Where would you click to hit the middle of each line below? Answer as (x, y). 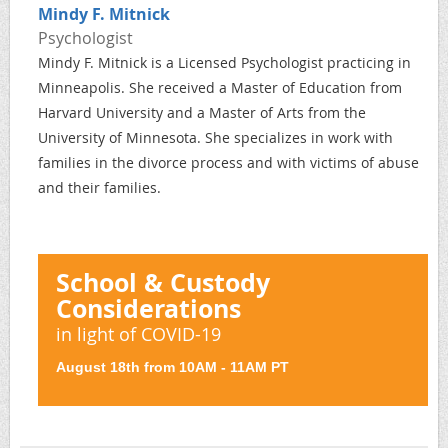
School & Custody (163, 282)
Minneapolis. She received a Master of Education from (220, 87)
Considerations (148, 308)
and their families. (99, 187)
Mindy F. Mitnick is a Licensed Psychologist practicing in (224, 62)
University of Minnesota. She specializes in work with (215, 137)
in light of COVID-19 (138, 334)
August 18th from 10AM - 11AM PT (172, 367)
